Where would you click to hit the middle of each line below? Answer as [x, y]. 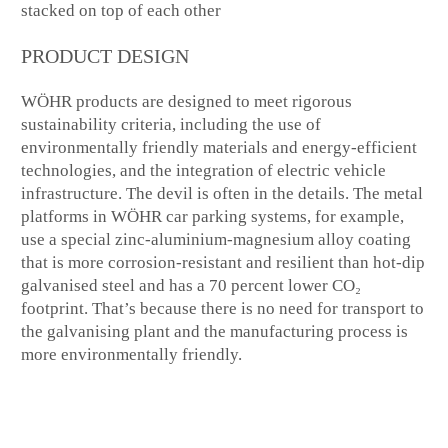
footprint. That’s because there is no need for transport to [223, 308]
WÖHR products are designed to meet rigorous [187, 101]
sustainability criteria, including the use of [171, 124]
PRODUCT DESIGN [105, 57]
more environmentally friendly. [132, 354]
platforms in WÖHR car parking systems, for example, [213, 216]
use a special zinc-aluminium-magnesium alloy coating [216, 239]
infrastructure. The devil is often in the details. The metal [222, 193]
